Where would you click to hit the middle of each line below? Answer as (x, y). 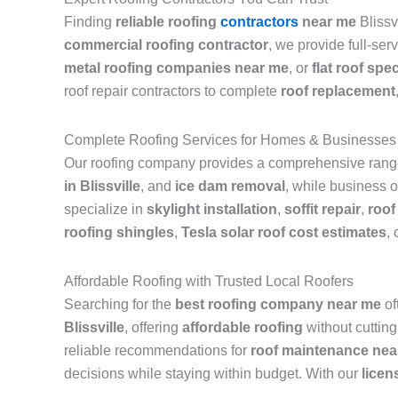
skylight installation (212, 210)
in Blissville (102, 187)
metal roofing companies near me (176, 68)
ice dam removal (230, 187)
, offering (153, 328)
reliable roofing (168, 22)
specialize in (105, 210)
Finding (90, 22)
